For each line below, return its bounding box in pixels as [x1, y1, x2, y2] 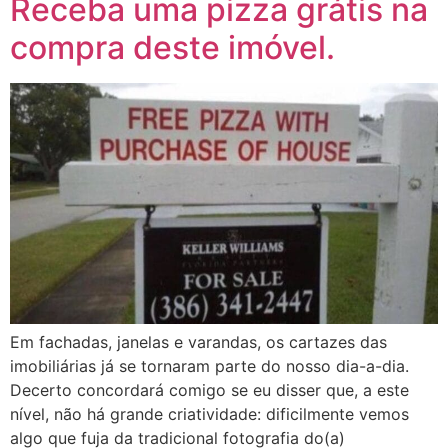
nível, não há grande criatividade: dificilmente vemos [10, 403, 409, 424]
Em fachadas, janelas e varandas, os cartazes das [10, 331, 387, 352]
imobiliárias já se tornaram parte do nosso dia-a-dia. [10, 355, 409, 376]
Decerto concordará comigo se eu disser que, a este [10, 379, 409, 400]
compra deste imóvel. [10, 27, 335, 67]
